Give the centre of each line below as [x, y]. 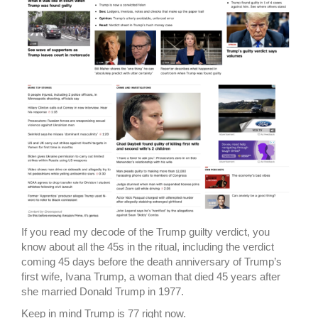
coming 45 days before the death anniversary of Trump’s [152, 262]
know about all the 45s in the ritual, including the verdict [148, 247]
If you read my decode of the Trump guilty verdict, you [146, 232]
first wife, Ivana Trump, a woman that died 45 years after [151, 277]
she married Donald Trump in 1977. [103, 292]
